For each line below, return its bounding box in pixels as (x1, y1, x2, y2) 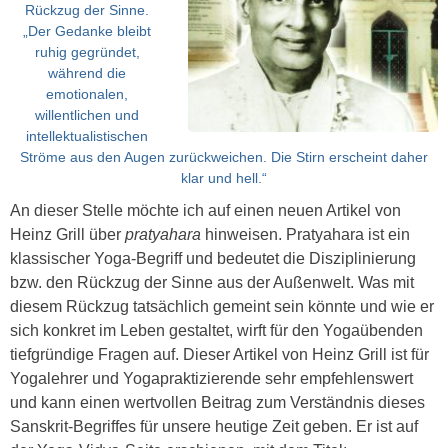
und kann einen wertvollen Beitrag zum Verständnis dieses (10, 394, 425, 412)
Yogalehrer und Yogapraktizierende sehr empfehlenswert (10, 370, 413, 388)
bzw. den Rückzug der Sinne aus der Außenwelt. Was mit (10, 274, 414, 292)
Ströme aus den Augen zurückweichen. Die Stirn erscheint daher (20, 149, 428, 166)
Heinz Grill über (10, 226, 125, 244)
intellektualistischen (26, 128, 148, 145)
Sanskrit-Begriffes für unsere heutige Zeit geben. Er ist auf (10, 418, 418, 436)
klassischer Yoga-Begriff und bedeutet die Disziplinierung (10, 250, 416, 268)
